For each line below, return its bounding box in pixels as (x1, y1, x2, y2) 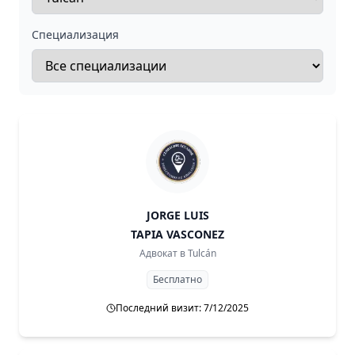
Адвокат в (139, 246, 185, 260)
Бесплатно (153, 273, 202, 286)
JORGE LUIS (146, 208, 209, 223)
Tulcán (187, 246, 216, 260)
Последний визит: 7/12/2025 (116, 301, 249, 315)
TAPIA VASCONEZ (131, 227, 224, 242)
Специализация (32, 27, 119, 42)
